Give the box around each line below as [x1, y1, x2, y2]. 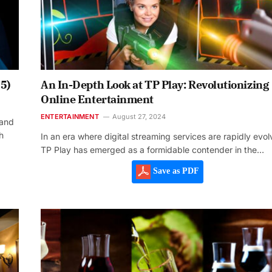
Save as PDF [150, 166, 199, 176]
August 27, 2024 [112, 112, 166, 121]
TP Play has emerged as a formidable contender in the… [41, 144, 264, 155]
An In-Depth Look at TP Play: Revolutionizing [41, 78, 269, 92]
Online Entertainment [41, 92, 154, 107]
